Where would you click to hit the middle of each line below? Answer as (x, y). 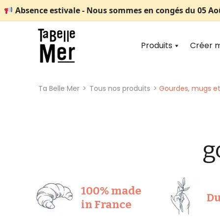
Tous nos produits (120, 88)
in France (106, 205)
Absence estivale (47, 10)
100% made (111, 191)
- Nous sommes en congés (132, 10)
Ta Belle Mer (59, 88)
